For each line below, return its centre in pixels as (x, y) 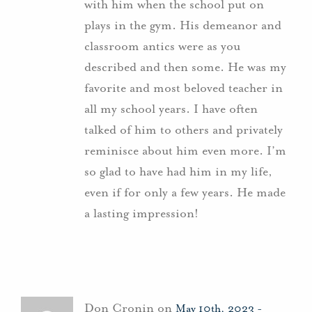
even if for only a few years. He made (185, 192)
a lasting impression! (141, 213)
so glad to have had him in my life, (178, 171)
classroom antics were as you (162, 46)
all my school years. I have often (171, 108)
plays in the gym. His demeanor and (183, 25)
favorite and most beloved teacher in (184, 87)
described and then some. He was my (185, 67)
